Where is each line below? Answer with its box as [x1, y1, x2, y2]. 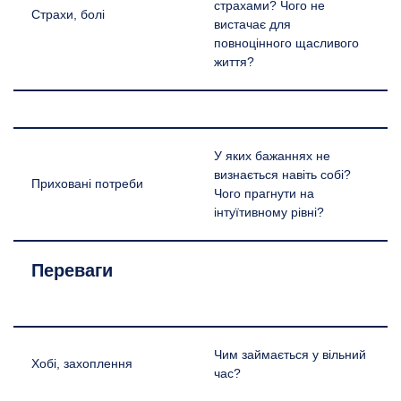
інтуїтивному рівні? [214, 205, 324, 219]
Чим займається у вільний [214, 347, 366, 362]
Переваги [31, 260, 113, 280]
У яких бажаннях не [214, 149, 330, 163]
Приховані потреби [31, 176, 143, 191]
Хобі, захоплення [31, 356, 132, 371]
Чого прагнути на [214, 186, 314, 200]
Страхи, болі [31, 7, 105, 21]
